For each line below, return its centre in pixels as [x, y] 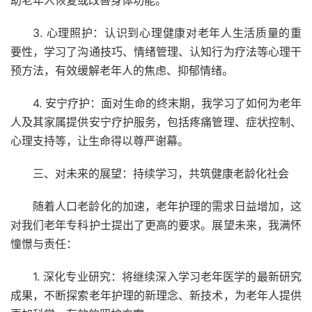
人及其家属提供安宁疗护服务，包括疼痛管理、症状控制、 [156, 122]
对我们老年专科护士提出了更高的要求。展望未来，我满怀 [156, 225]
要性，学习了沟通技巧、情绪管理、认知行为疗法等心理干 [156, 52]
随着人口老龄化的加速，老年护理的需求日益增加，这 [167, 206]
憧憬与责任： [44, 244]
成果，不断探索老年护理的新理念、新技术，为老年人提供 [156, 295]
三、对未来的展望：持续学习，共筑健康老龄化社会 [161, 173]
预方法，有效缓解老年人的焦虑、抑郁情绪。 [122, 70]
